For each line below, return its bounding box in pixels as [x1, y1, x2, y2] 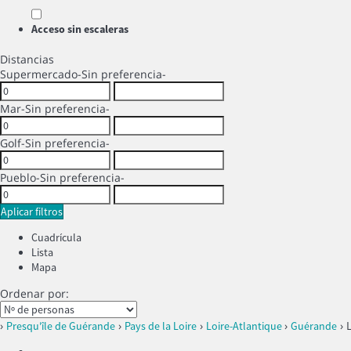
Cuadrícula [31, 230, 81, 244]
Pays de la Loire [125, 319, 197, 333]
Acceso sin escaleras [31, 22, 128, 36]
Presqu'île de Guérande [6, 319, 115, 333]
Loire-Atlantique [206, 319, 284, 333]
